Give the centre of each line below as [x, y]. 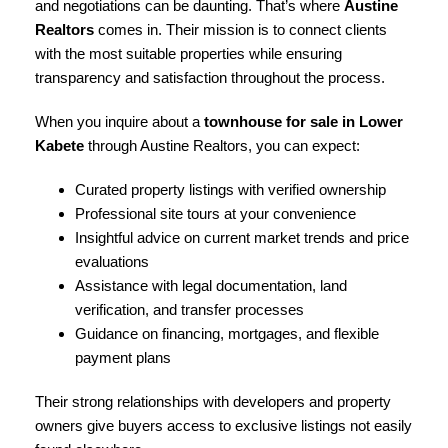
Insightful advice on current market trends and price [242, 237]
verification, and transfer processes [189, 309]
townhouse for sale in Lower [303, 121]
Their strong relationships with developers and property [213, 401]
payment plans [123, 357]
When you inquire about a [119, 121]
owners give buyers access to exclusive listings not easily [223, 425]
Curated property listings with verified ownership [230, 189]
